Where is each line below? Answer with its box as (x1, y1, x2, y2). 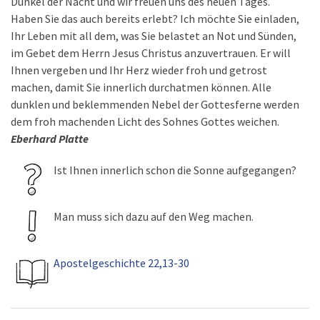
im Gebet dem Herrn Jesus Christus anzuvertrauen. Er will (11, 46, 291, 60)
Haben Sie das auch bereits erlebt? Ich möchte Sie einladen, (11, 11, 299, 26)
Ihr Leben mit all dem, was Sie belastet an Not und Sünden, (11, 29, 296, 43)
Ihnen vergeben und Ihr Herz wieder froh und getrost (11, 63, 267, 77)
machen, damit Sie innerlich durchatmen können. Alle (11, 80, 271, 94)
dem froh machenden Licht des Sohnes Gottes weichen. (11, 114, 279, 129)
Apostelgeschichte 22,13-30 (54, 256, 189, 270)
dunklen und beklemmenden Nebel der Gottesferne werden (11, 97, 299, 111)
